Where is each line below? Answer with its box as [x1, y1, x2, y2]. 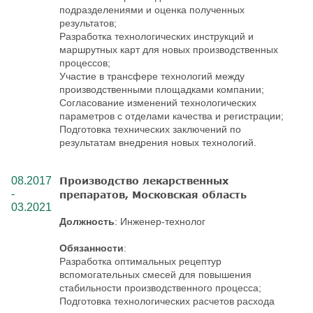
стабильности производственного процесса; [59, 282, 261, 293]
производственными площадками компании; [59, 83, 264, 95]
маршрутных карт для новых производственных [59, 43, 278, 55]
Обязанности [59, 242, 124, 254]
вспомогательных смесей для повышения [59, 268, 252, 280]
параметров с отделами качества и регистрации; [59, 110, 284, 122]
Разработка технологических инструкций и [59, 30, 254, 42]
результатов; [59, 17, 117, 29]
